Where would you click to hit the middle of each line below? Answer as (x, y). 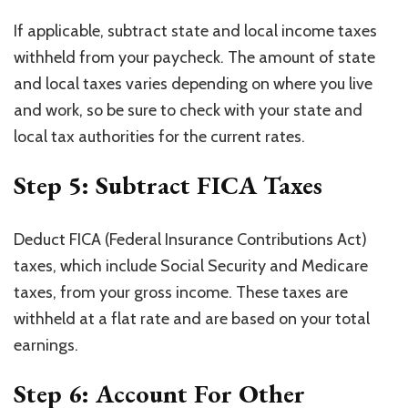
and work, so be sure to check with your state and (188, 110)
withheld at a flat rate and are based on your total (192, 318)
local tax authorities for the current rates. (159, 136)
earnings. (46, 345)
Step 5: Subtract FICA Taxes (168, 184)
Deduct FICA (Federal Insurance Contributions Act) (190, 239)
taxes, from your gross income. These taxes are (181, 292)
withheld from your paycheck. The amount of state (194, 57)
